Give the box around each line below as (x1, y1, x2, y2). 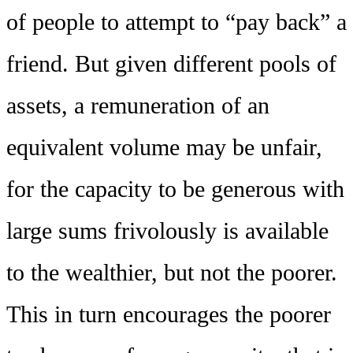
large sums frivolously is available (6, 217, 329, 244)
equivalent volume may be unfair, (6, 133, 322, 161)
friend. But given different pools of (6, 50, 336, 77)
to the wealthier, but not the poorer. (6, 258, 337, 286)
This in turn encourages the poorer (6, 300, 331, 328)
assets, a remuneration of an (6, 91, 269, 119)
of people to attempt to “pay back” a (6, 8, 347, 35)
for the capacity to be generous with (6, 175, 344, 203)
